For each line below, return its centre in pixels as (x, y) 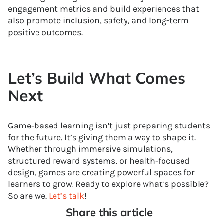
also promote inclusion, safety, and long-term (98, 20)
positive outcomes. (45, 32)
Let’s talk (66, 196)
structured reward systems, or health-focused (99, 161)
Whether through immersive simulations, (90, 149)
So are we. (28, 196)
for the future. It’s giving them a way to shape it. (102, 137)
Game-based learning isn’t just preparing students (109, 126)
